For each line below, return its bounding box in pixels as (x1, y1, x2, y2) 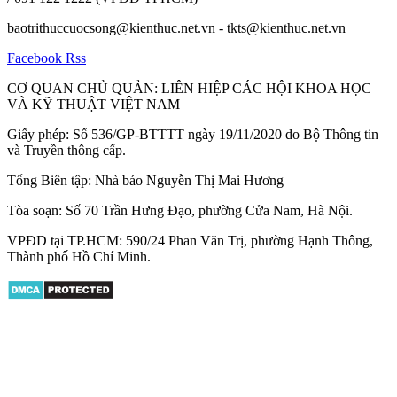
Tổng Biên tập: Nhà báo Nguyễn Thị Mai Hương (7, 172, 284, 188)
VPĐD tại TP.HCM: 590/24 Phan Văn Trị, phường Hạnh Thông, (7, 232, 373, 248)
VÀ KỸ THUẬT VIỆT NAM (7, 96, 180, 112)
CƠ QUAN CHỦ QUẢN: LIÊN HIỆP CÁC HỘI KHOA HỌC (7, 80, 371, 96)
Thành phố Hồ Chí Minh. (7, 248, 151, 264)
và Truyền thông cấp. (7, 142, 126, 158)
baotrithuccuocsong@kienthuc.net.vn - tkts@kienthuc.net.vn (7, 19, 346, 35)
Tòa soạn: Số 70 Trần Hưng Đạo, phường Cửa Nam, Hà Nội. (7, 202, 353, 218)
